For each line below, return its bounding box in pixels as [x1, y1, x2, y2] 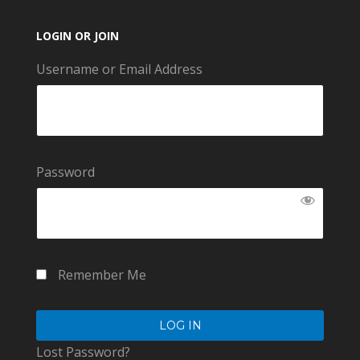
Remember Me [54, 265, 146, 284]
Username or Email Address [35, 59, 202, 78]
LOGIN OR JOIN [35, 27, 119, 43]
